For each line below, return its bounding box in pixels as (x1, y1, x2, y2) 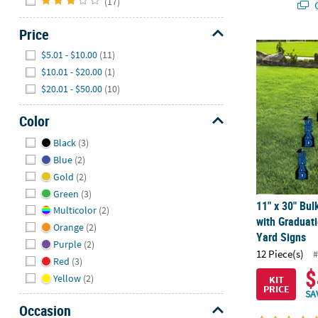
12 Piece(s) (256, 247, 305, 261)
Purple (53, 238, 82, 251)
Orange (53, 221, 84, 234)
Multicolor (53, 204, 97, 217)
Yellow (53, 272, 81, 285)
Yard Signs (256, 229, 307, 245)
